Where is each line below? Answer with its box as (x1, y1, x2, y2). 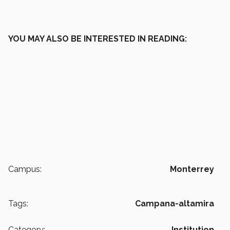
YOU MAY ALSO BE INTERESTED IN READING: (8, 33, 187, 44)
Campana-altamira (135, 198, 214, 208)
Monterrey (170, 164, 214, 174)
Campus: (8, 164, 42, 174)
